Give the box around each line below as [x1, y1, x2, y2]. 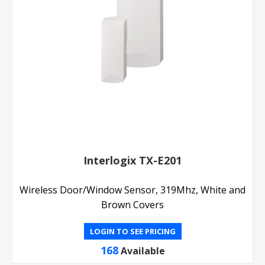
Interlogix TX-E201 [83, 153, 182, 167]
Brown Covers [101, 198, 164, 211]
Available [120, 244, 165, 257]
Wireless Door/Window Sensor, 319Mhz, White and [20, 183, 245, 196]
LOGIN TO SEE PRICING [89, 225, 176, 237]
